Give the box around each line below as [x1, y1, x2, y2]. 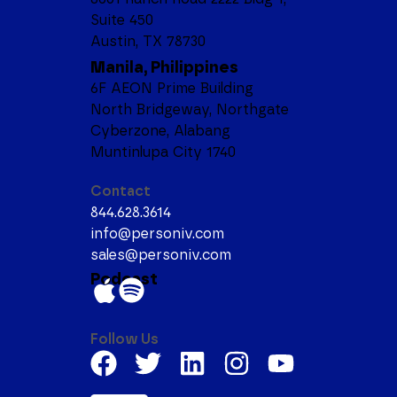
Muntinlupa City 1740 [90, 143, 236, 160]
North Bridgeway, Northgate [90, 100, 289, 118]
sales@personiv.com [90, 245, 231, 263]
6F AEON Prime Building [90, 79, 253, 97]
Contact [90, 182, 151, 199]
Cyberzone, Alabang [90, 121, 230, 139]
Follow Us [90, 330, 159, 347]
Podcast [90, 268, 158, 289]
